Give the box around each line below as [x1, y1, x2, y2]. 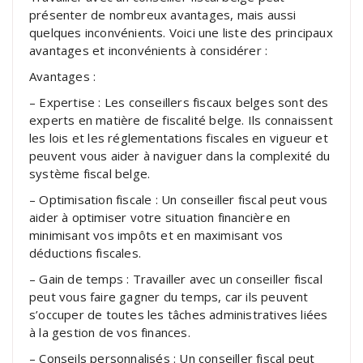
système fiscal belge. [29, 164, 151, 181]
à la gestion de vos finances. [29, 323, 190, 340]
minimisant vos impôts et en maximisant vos [29, 226, 284, 243]
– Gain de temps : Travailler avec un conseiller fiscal [29, 270, 322, 287]
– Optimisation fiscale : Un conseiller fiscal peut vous [29, 190, 328, 207]
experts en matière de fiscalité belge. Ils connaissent [29, 111, 333, 128]
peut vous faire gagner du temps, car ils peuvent [29, 288, 309, 305]
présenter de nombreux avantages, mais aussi [29, 6, 297, 23]
